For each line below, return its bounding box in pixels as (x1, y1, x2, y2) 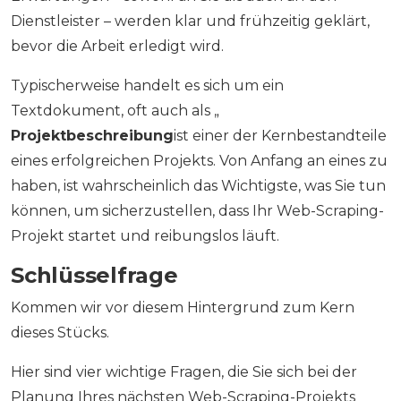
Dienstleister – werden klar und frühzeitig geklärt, (11, 13, 370, 30)
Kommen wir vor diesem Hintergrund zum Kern (11, 299, 354, 317)
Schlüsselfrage (11, 262, 178, 289)
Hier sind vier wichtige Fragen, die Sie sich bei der (11, 363, 357, 381)
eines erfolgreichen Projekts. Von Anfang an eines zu (11, 152, 388, 170)
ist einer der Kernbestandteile (174, 127, 387, 145)
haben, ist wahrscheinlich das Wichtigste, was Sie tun (11, 177, 386, 195)
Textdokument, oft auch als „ (11, 102, 219, 120)
